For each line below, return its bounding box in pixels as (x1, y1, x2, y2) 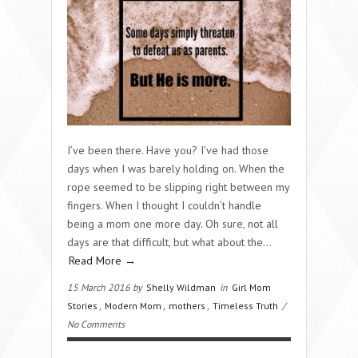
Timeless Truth (213, 299, 278, 312)
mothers (169, 299, 205, 312)
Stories (67, 299, 97, 312)
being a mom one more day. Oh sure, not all (67, 216, 278, 231)
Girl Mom (232, 280, 271, 293)
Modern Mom (105, 299, 161, 312)
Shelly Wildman (146, 280, 216, 293)
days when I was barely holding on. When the (67, 161, 284, 176)
